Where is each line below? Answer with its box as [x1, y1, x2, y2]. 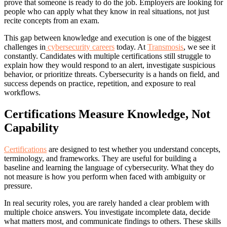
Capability [4, 121, 59, 134]
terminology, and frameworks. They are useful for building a [4, 154, 197, 163]
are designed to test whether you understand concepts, [47, 144, 220, 154]
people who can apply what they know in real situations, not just [4, 7, 209, 16]
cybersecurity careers [46, 42, 115, 51]
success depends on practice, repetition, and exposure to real [4, 79, 196, 88]
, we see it [183, 42, 215, 51]
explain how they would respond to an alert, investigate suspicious [4, 60, 215, 69]
